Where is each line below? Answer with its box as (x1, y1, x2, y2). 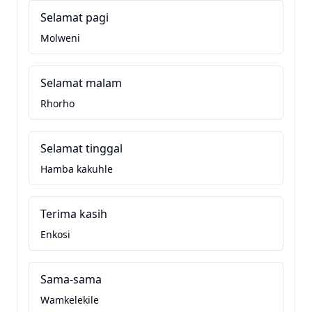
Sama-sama (40, 272, 102, 287)
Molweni (40, 31, 80, 45)
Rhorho (40, 97, 75, 110)
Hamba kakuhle (40, 162, 113, 175)
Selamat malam (40, 75, 122, 91)
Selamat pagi (40, 10, 109, 25)
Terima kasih (40, 206, 107, 221)
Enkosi (40, 228, 70, 241)
